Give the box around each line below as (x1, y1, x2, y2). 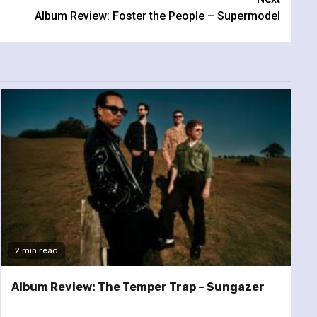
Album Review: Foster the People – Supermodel (35, 8, 280, 23)
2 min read (14, 245, 58, 255)
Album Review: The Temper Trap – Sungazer (11, 279, 265, 294)
